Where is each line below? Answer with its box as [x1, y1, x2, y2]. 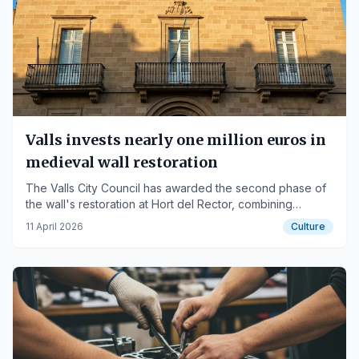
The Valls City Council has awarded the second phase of [26, 181, 326, 195]
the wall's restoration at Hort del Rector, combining [26, 197, 292, 211]
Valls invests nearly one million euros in [26, 131, 326, 149]
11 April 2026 [26, 220, 83, 232]
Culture [291, 220, 325, 232]
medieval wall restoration [26, 153, 218, 171]
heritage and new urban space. [26, 213, 191, 227]
